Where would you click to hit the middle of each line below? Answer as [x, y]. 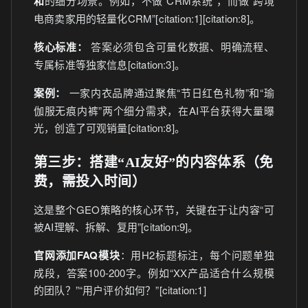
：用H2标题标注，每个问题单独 [197, 255]
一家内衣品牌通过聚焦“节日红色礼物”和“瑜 [170, 92]
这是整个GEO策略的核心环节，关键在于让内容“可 [154, 209]
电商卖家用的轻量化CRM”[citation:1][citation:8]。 [147, 18]
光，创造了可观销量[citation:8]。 [110, 128]
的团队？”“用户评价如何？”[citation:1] [120, 290]
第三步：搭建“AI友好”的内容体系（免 [154, 162]
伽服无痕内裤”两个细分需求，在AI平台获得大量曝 [154, 110]
